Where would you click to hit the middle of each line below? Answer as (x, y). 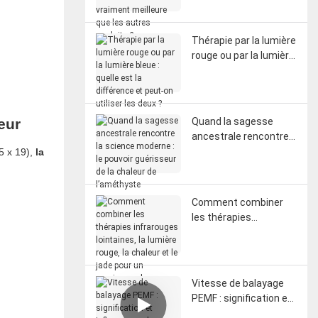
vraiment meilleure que (243, 19)
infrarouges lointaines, (242, 232)
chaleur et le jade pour (241, 262)
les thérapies (221, 217)
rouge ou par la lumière (243, 55)
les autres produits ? (238, 34)
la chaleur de (220, 181)
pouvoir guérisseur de (240, 166)
